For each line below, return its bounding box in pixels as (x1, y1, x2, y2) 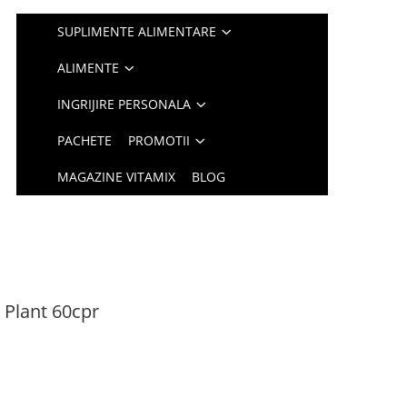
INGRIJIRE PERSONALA (57, 95, 192, 113)
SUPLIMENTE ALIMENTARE (57, 23, 217, 40)
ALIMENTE (57, 59, 120, 76)
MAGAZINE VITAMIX (57, 168, 176, 185)
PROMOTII (128, 132, 191, 149)
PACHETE (57, 132, 113, 149)
